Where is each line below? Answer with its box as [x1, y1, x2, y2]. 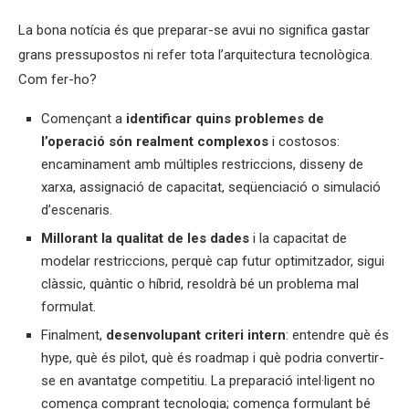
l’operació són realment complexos [41, 133, 268, 150]
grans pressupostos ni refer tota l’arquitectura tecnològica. [18, 47, 372, 63]
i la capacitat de [249, 230, 347, 246]
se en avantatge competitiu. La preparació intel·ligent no [41, 372, 375, 389]
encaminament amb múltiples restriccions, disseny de [41, 156, 363, 173]
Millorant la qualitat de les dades [41, 230, 249, 246]
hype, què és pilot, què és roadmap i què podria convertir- [41, 350, 384, 366]
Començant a [41, 110, 126, 127]
